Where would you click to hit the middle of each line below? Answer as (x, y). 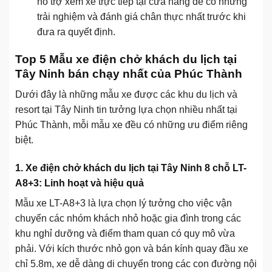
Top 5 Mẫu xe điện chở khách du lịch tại (126, 59)
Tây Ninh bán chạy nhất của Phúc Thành (129, 73)
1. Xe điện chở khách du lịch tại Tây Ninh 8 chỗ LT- (131, 168)
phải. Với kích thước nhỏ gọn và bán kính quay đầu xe (132, 248)
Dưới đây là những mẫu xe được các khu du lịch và (126, 95)
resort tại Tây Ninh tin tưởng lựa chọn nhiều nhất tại (126, 110)
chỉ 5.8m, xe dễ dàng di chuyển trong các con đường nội (136, 263)
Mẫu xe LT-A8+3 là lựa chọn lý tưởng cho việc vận (124, 203)
